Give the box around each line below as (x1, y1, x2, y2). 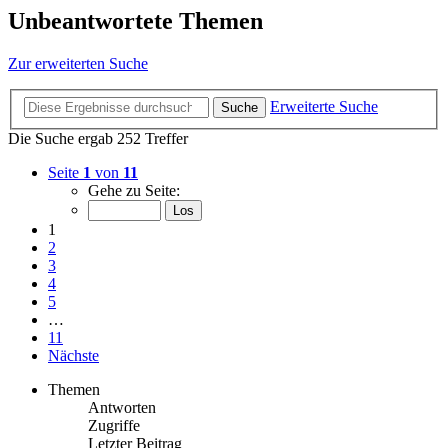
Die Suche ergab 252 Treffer (8, 129, 188, 147)
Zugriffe (88, 416, 140, 434)
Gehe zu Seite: (88, 181, 180, 199)
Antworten (88, 398, 156, 416)
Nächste (48, 346, 99, 364)
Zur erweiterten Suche (8, 55, 148, 73)
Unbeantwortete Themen (8, 8, 263, 35)
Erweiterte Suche (270, 97, 378, 115)
